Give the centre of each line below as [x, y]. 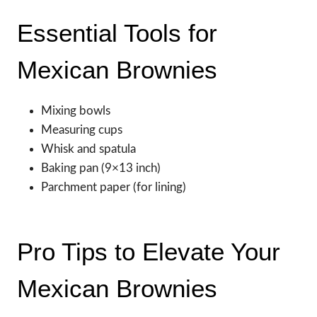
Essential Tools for [117, 33]
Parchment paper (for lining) [114, 187]
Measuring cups [82, 129]
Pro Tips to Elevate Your [149, 252]
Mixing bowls [76, 110]
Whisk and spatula [88, 149]
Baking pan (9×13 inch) [101, 168]
